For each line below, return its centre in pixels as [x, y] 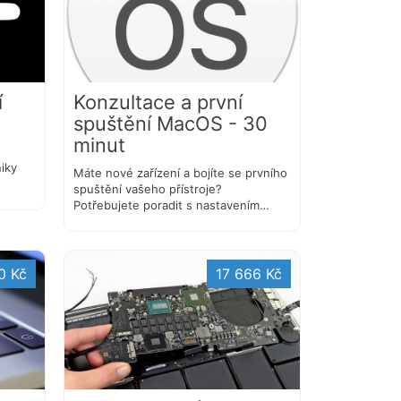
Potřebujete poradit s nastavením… [171, 205]
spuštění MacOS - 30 [171, 124]
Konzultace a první [158, 102]
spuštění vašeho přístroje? [148, 189]
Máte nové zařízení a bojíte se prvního [180, 173]
